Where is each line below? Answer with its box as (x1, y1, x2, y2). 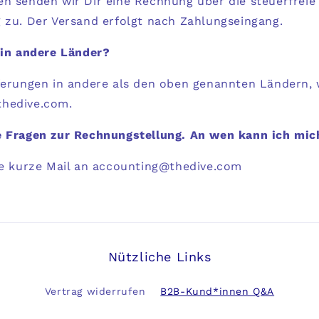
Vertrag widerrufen (44, 286, 146, 297)
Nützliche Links (108, 249, 211, 264)
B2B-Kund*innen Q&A (160, 286, 275, 297)
